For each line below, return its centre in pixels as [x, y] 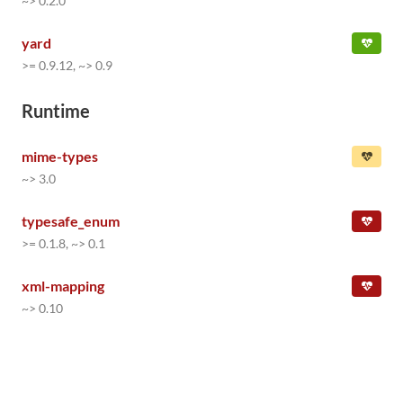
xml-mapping [63, 286]
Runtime [56, 111]
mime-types [60, 156]
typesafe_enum [71, 221]
